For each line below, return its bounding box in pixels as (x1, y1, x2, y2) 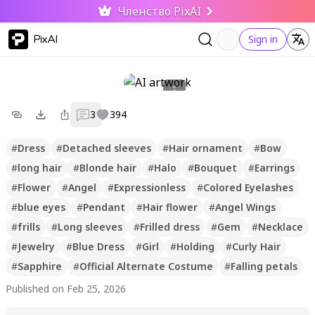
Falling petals (231, 259, 297, 273)
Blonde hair (79, 161, 136, 174)
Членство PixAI (117, 4, 201, 19)
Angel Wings (215, 200, 276, 214)
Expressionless (114, 181, 186, 194)
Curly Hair (232, 240, 281, 253)
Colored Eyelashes (203, 181, 293, 194)
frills (18, 220, 40, 233)
